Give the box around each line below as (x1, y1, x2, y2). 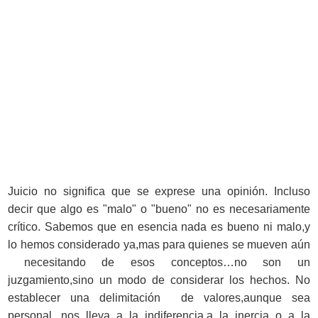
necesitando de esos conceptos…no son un (8, 256, 310, 268)
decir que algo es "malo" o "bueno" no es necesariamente (8, 202, 310, 215)
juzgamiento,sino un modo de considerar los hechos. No (8, 273, 310, 286)
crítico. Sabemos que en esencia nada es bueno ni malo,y (8, 220, 310, 233)
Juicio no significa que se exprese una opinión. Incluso (8, 185, 310, 197)
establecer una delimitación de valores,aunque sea (8, 291, 310, 304)
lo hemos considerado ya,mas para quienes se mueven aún (8, 238, 310, 251)
